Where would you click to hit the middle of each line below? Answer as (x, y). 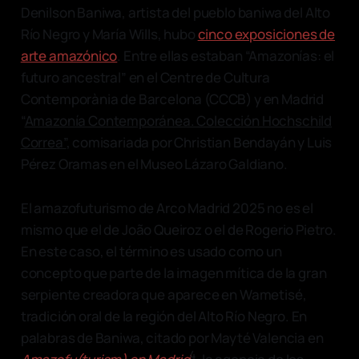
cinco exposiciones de (266, 34)
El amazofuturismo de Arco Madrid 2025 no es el (167, 208)
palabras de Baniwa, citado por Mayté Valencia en (172, 337)
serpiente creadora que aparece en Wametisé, (163, 294)
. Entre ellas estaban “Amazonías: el (226, 55)
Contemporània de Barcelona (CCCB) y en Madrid (172, 99)
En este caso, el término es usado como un (151, 251)
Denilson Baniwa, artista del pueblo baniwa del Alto (175, 12)
